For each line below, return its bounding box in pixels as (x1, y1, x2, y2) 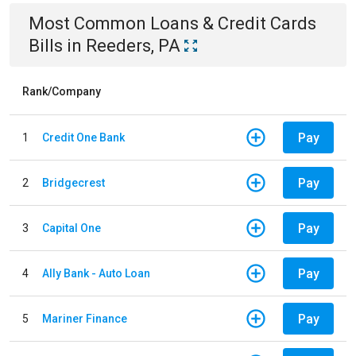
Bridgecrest (42, 176, 105, 189)
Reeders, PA (86, 36, 180, 56)
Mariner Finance (42, 311, 127, 325)
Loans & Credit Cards (150, 14, 316, 33)
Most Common (29, 14, 150, 33)
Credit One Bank (42, 130, 125, 144)
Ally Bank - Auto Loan (42, 266, 150, 280)
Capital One (42, 221, 101, 234)
